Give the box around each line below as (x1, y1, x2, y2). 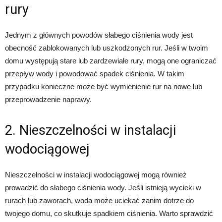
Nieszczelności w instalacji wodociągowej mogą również (5, 170, 187, 179)
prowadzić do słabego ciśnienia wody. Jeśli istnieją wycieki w (5, 183, 201, 192)
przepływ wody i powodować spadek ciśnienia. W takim (5, 69, 184, 78)
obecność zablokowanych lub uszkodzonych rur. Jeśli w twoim (5, 43, 208, 52)
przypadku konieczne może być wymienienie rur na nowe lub (5, 82, 202, 91)
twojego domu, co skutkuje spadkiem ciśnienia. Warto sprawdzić (5, 209, 213, 218)
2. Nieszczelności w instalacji (5, 122, 176, 138)
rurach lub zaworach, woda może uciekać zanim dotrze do (5, 196, 194, 205)
